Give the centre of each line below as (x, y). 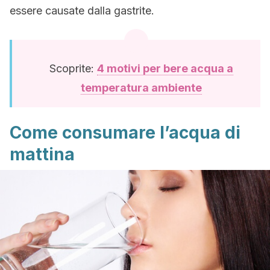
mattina (42, 155)
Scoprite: (73, 69)
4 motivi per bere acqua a (165, 69)
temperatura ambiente (141, 88)
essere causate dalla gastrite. (83, 11)
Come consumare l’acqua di (125, 133)
